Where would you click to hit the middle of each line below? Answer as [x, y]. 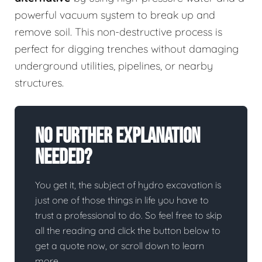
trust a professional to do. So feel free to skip [129, 216]
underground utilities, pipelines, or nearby [114, 66]
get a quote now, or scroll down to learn [120, 246]
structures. [39, 83]
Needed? [63, 158]
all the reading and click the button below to [128, 231]
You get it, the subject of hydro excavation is [128, 185]
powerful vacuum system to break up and [115, 15]
